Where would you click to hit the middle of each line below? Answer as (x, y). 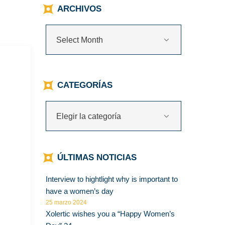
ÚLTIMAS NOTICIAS (97, 158)
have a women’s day (80, 191)
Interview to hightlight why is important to (112, 179)
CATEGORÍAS (85, 85)
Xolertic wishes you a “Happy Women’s (110, 214)
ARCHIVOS (79, 9)
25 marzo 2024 (66, 203)
